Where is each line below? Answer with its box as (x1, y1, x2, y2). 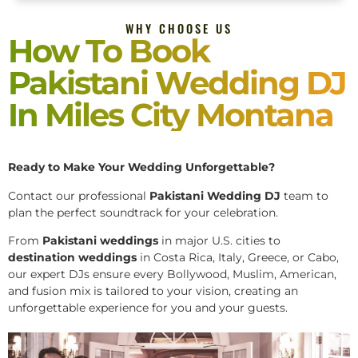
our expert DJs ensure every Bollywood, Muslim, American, (8, 266, 336, 281)
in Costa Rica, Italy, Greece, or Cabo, (137, 249, 339, 265)
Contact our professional (8, 188, 149, 203)
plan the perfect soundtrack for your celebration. (8, 205, 278, 220)
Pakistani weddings (39, 233, 158, 248)
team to (280, 188, 328, 203)
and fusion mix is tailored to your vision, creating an (8, 283, 298, 298)
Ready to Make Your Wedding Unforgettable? (8, 160, 275, 175)
